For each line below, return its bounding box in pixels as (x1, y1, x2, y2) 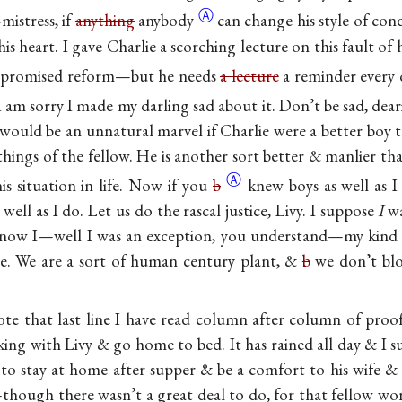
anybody (134, 9, 198, 32)
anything (74, 9, 135, 32)
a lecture (220, 64, 279, 87)
